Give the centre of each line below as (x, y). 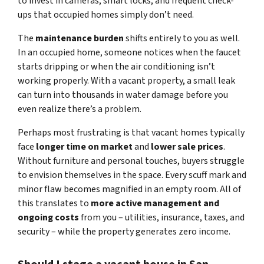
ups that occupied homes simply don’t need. (106, 15)
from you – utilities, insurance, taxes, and (162, 218)
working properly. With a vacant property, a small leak (126, 81)
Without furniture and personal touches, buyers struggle (131, 161)
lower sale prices (187, 147)
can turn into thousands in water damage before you (123, 95)
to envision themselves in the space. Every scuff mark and (132, 175)
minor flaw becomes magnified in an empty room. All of (129, 189)
